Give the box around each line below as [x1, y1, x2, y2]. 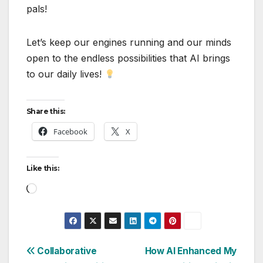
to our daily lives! [26, 68, 104, 80]
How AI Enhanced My [144, 245, 237, 257]
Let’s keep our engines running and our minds [26, 36, 231, 49]
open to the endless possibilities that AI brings [26, 52, 230, 65]
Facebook [53, 126, 87, 137]
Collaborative [35, 245, 97, 257]
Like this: [26, 164, 59, 173]
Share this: [26, 107, 65, 116]
